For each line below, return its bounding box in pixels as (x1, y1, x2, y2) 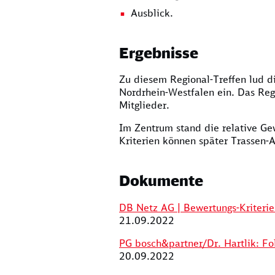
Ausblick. (131, 7, 174, 20)
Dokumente (119, 171, 203, 190)
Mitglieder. (119, 99, 169, 112)
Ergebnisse (119, 44, 198, 62)
